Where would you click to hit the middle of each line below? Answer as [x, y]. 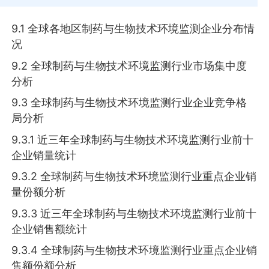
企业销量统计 [44, 155]
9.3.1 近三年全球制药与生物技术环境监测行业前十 [133, 139]
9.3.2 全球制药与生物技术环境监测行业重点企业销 [134, 177]
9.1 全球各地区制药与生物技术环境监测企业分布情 [133, 29]
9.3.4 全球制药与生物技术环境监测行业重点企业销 [134, 250]
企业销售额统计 [50, 229]
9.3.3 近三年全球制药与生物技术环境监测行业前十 [134, 213]
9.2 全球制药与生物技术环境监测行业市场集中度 [129, 65]
